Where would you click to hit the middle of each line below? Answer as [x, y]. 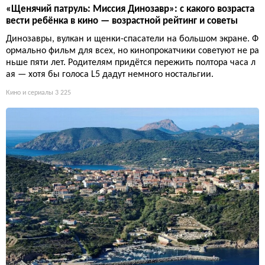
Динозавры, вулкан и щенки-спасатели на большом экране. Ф [132, 39]
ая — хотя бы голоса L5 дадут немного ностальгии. [110, 75]
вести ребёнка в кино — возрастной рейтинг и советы [122, 21]
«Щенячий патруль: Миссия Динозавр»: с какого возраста [130, 9]
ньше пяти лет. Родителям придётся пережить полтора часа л [131, 63]
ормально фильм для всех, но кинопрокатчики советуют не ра [132, 51]
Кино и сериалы [30, 93]
